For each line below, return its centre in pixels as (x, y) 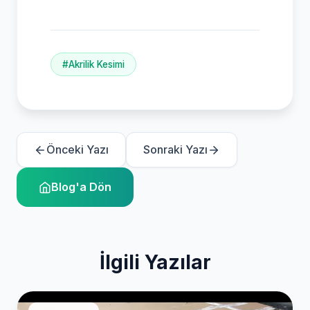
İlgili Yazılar (155, 263)
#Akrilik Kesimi (93, 64)
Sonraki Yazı (175, 150)
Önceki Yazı (77, 150)
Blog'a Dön (81, 187)
